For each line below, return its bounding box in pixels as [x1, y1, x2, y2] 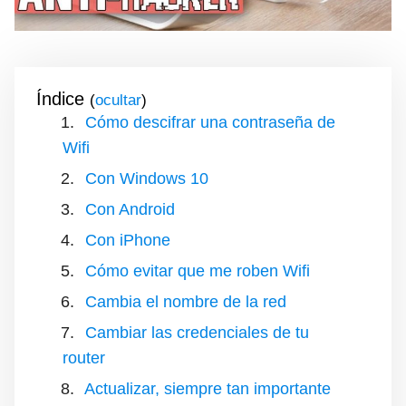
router [63, 348, 105, 367]
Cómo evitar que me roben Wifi [85, 261, 310, 280]
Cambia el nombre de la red [85, 292, 286, 311]
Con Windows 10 [85, 169, 208, 188]
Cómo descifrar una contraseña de [85, 112, 335, 131]
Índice [36, 88, 84, 109]
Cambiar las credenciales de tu [85, 323, 309, 342]
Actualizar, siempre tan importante [84, 379, 331, 398]
